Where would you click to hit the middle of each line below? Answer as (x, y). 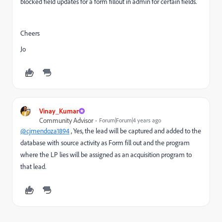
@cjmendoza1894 (45, 131)
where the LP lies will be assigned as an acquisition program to (106, 154)
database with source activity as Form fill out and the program (105, 142)
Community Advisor (66, 120)
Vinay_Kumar (59, 111)
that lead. (34, 166)
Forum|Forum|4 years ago (130, 120)
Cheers (30, 33)
